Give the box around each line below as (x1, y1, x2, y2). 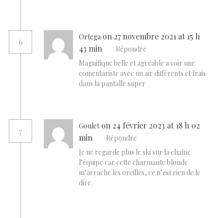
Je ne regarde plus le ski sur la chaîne (79, 147, 191, 157)
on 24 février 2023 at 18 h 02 (101, 120, 200, 131)
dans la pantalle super (79, 78, 145, 88)
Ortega (79, 32, 101, 42)
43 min (79, 43, 104, 54)
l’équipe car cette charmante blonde (79, 157, 188, 167)
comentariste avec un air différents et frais (79, 68, 206, 78)
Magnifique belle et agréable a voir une (79, 58, 195, 68)
